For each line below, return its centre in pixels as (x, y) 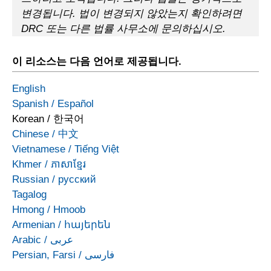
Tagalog (29, 195)
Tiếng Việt (97, 149)
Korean (28, 119)
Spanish (30, 104)
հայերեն (87, 225)
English (29, 89)
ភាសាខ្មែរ (68, 165)
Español (76, 104)
